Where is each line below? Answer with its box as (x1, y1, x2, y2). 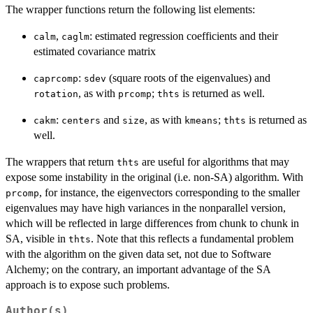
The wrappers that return (6, 156, 117, 168)
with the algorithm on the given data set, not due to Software (6, 248, 271, 261)
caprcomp (34, 73, 78, 85)
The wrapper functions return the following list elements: (6, 3, 255, 16)
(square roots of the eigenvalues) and (106, 72, 270, 85)
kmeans (184, 115, 218, 126)
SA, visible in (6, 233, 68, 245)
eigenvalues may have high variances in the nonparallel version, (6, 202, 286, 214)
